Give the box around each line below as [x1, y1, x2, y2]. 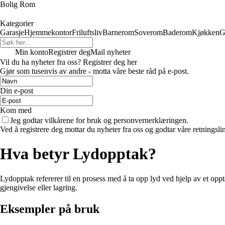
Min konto [15, 48, 48, 56]
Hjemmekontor [24, 28, 72, 37]
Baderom [163, 28, 192, 37]
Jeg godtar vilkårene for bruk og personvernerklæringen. [10, 116, 188, 125]
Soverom [134, 28, 163, 37]
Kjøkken [192, 28, 219, 37]
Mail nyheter [90, 48, 131, 56]
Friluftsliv [72, 28, 102, 37]
